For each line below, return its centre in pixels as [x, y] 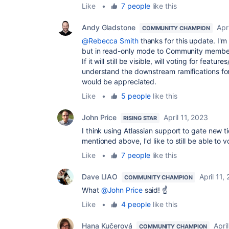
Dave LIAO [100, 176]
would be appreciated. [119, 81]
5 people [136, 96]
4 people [136, 204]
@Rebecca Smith [110, 40]
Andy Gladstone [109, 27]
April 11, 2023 [186, 117]
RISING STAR [140, 118]
